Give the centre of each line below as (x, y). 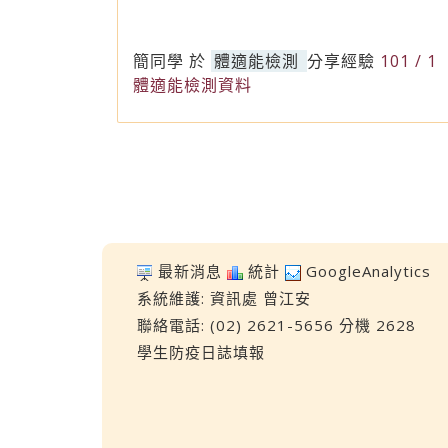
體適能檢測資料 (192, 85)
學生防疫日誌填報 (201, 352)
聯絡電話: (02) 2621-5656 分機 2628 (276, 325)
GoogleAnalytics (368, 271)
